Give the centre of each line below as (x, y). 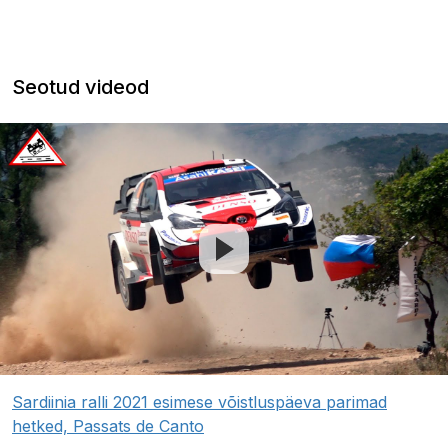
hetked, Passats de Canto (108, 426)
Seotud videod (80, 87)
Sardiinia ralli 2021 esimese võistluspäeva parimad (199, 402)
